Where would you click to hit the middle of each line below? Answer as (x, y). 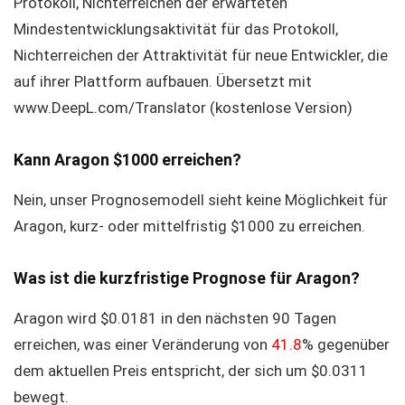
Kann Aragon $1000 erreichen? (127, 160)
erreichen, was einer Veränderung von (142, 344)
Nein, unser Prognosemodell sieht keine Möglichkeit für (201, 200)
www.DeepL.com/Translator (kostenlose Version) (183, 108)
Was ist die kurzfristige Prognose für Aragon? (187, 278)
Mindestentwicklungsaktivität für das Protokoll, (176, 29)
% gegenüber (346, 344)
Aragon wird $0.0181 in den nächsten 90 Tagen (175, 318)
